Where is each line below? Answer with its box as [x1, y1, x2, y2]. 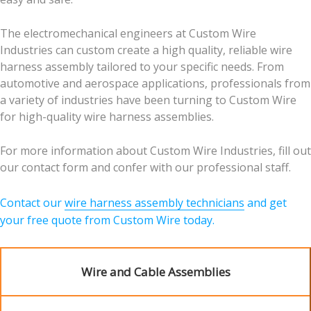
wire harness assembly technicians [65, 194, 244, 210]
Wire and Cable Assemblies [81, 264, 230, 280]
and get [244, 194, 287, 210]
